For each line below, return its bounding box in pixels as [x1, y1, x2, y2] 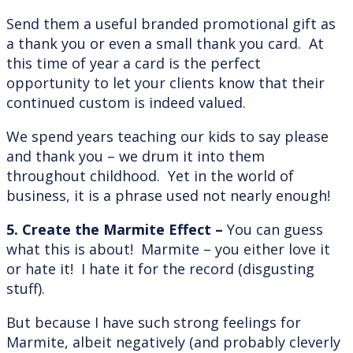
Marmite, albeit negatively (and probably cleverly [6, 332, 340, 351]
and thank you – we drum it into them [6, 146, 265, 165]
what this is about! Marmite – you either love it [6, 239, 330, 258]
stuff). [6, 278, 45, 298]
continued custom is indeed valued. [6, 92, 246, 112]
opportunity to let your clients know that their [6, 72, 325, 92]
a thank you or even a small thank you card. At [6, 33, 324, 53]
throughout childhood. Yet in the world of [6, 165, 294, 185]
